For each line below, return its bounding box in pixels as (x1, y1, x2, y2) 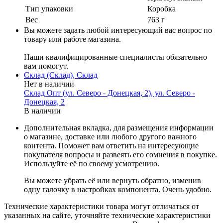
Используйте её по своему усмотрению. (24, 159, 159, 168)
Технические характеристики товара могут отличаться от (4, 202, 199, 211)
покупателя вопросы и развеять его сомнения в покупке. (24, 150, 217, 159)
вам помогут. (24, 62, 68, 71)
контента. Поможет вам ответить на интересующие (24, 141, 199, 150)
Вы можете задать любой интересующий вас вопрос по (24, 26, 212, 35)
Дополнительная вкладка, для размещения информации (24, 123, 214, 132)
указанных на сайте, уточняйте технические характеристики (4, 211, 211, 220)
